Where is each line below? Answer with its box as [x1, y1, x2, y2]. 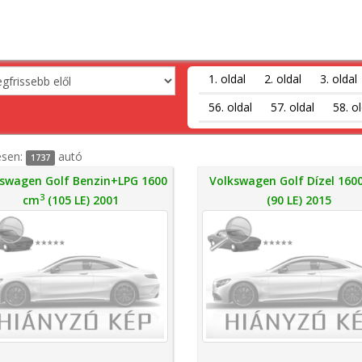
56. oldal [208, 99, 252, 115]
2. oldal [263, 71, 301, 86]
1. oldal [208, 71, 246, 86]
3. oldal [319, 71, 357, 86]
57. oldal [270, 99, 314, 115]
